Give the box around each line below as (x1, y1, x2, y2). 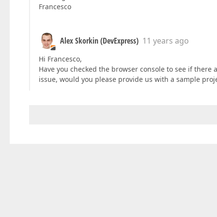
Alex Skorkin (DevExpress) (60, 35, 139, 46)
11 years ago (142, 35, 189, 46)
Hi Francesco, (39, 54, 82, 63)
